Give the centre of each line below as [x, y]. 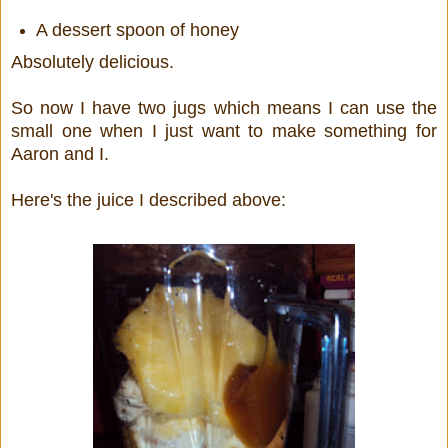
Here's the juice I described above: [148, 199]
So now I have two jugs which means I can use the [224, 107]
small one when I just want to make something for [224, 130]
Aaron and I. [60, 153]
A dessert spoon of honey [137, 29]
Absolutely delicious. [92, 61]
